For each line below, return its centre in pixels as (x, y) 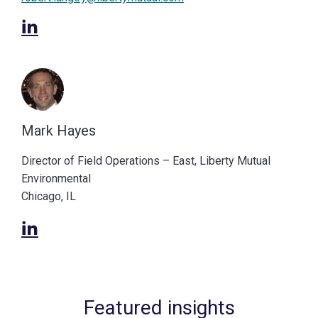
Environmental (56, 179)
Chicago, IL (49, 196)
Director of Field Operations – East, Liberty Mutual (146, 161)
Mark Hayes (59, 131)
